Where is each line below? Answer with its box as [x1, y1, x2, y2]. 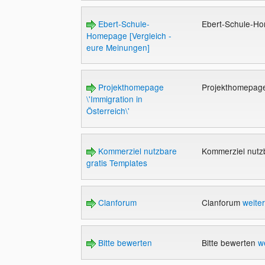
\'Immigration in [86, 93, 143, 105]
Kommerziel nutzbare [95, 144, 177, 157]
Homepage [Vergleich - [86, 29, 172, 41]
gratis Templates [86, 156, 147, 169]
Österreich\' [86, 105, 130, 117]
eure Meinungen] [86, 41, 150, 53]
